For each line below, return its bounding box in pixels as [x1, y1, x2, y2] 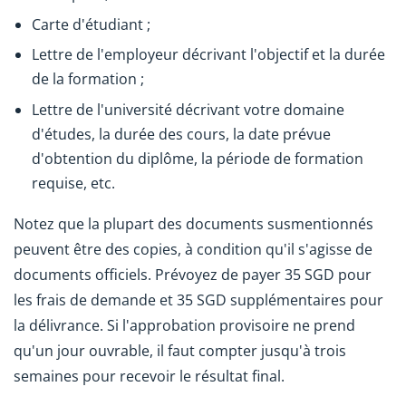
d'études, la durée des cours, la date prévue [32, 123, 331, 144]
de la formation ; [32, 69, 144, 90]
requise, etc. [32, 172, 115, 193]
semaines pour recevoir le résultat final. [14, 366, 285, 387]
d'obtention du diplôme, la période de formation [32, 148, 363, 169]
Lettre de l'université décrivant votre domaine [32, 99, 344, 120]
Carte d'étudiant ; [32, 14, 150, 34]
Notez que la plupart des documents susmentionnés [14, 214, 373, 235]
